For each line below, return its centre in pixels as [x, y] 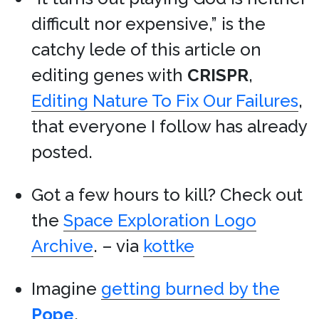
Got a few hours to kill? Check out [167, 195]
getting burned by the [190, 289]
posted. [62, 152]
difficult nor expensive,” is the [148, 24]
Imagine [66, 289]
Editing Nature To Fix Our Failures [165, 101]
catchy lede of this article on [146, 49]
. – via [118, 246]
